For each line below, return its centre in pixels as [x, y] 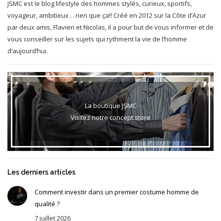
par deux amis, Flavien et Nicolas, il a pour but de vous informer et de [110, 27]
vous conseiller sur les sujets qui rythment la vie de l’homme [97, 39]
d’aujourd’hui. [28, 51]
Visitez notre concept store [110, 117]
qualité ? [47, 203]
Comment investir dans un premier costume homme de [117, 192]
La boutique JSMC [110, 105]
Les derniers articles [41, 172]
